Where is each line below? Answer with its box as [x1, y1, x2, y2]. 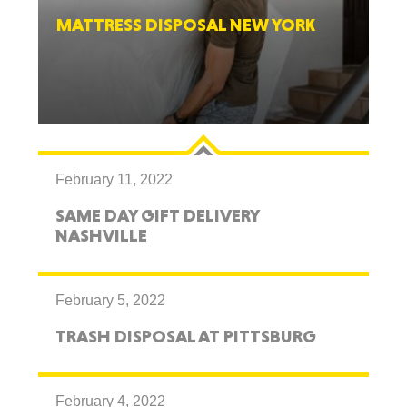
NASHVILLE [55, 224, 148, 246]
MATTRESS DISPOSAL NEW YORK [56, 14, 316, 35]
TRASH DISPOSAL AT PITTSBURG [55, 325, 317, 347]
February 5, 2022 [55, 293, 166, 308]
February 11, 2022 [55, 172, 174, 187]
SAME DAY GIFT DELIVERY [55, 204, 260, 226]
